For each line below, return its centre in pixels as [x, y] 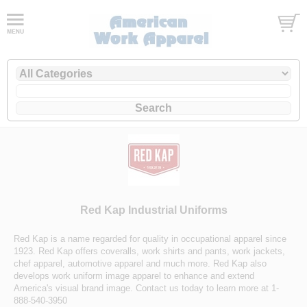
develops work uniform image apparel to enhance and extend [134, 275]
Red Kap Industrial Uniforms [153, 210]
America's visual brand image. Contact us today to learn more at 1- [146, 288]
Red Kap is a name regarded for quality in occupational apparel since [150, 238]
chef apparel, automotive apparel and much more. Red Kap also [140, 263]
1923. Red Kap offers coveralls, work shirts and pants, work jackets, [149, 251]
